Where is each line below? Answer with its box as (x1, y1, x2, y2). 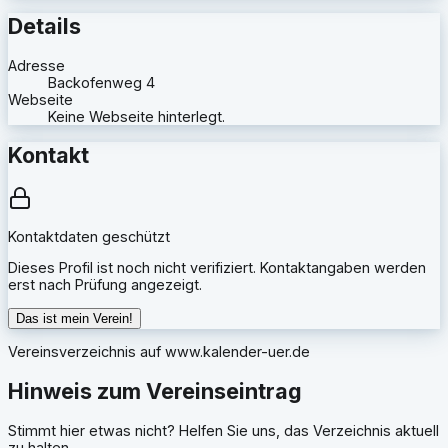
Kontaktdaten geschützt (8, 227, 170, 245)
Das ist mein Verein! (16, 310, 133, 326)
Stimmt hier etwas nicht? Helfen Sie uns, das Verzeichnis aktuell (8, 421, 439, 439)
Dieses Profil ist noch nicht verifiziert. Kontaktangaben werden (8, 259, 426, 277)
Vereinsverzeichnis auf (8, 342, 161, 360)
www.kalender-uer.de (165, 342, 310, 360)
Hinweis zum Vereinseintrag (8, 377, 302, 404)
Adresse (8, 56, 65, 74)
